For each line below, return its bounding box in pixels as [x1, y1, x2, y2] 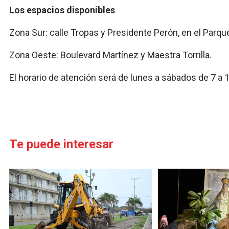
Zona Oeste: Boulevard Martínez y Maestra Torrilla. [9, 50, 212, 61]
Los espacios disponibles [9, 5, 117, 16]
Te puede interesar [9, 137, 113, 152]
